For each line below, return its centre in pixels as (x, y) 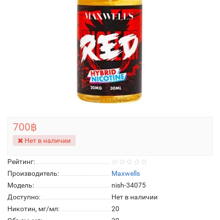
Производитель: (33, 173)
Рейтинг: (21, 162)
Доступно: (24, 197)
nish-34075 (129, 185)
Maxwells (126, 173)
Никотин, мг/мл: (33, 209)
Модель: (21, 185)
